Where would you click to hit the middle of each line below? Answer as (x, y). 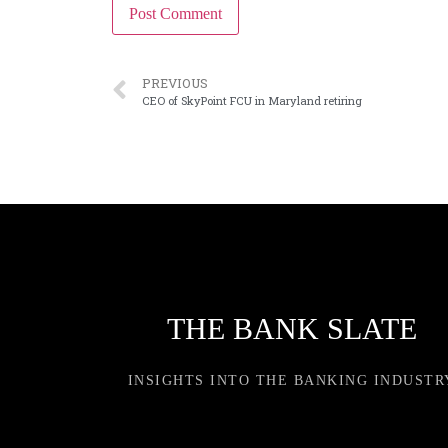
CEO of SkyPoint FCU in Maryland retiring (252, 101)
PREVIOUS (175, 83)
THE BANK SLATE (291, 329)
